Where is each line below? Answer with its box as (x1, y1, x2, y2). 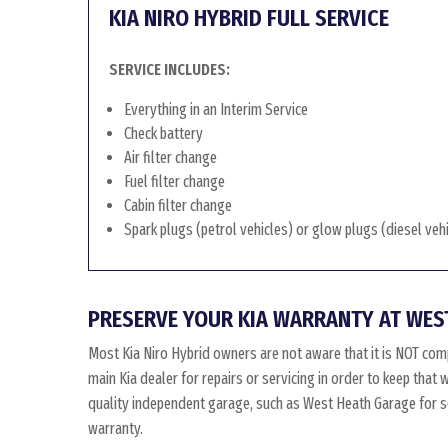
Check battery (124, 124, 203, 143)
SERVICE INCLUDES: (109, 60, 230, 79)
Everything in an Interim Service (124, 100, 308, 119)
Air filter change (124, 148, 217, 167)
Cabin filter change (124, 196, 232, 215)
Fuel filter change (124, 172, 225, 191)
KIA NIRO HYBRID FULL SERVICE (109, 4, 389, 32)
